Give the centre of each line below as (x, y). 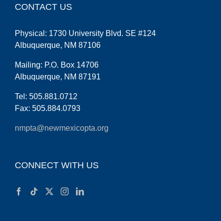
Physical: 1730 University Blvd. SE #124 (85, 33)
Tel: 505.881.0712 (46, 96)
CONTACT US (43, 7)
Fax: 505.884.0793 (48, 108)
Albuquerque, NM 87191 (58, 76)
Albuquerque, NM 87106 (58, 45)
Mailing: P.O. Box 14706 (57, 65)
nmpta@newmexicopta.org (62, 128)
